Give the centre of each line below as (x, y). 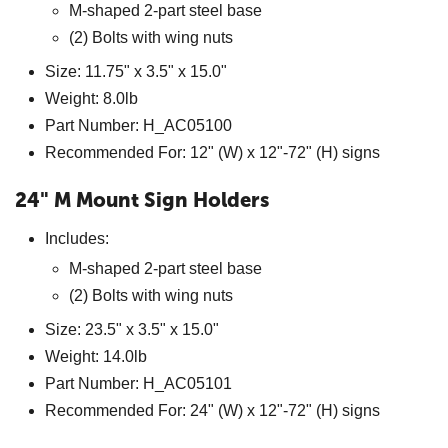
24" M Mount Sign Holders (142, 200)
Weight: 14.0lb (96, 356)
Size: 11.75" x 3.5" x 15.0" (136, 71)
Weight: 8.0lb (91, 98)
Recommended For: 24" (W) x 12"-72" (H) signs (212, 410)
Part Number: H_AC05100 (138, 125)
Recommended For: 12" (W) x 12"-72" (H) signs (212, 152)
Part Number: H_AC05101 (138, 383)
